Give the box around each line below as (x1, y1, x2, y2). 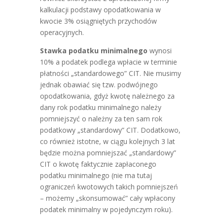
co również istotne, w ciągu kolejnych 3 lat (39, 137, 175, 146)
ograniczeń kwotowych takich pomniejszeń (39, 182, 178, 191)
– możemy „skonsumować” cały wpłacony (39, 193, 175, 203)
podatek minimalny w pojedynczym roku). (39, 205, 173, 214)
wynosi (147, 46, 172, 55)
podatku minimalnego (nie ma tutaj (39, 171, 152, 180)
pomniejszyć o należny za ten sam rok (39, 114, 162, 123)
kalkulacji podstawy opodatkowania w (39, 5, 161, 14)
